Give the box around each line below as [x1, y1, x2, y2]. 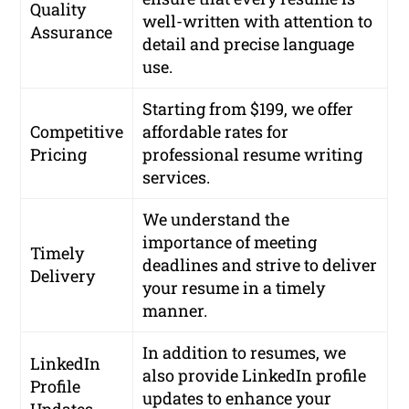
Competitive [30, 121, 124, 143]
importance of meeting [142, 231, 318, 254]
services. [142, 166, 211, 189]
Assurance [30, 21, 113, 44]
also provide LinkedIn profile [142, 364, 367, 387]
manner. [142, 299, 208, 322]
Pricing [30, 143, 88, 166]
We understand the [142, 208, 290, 231]
